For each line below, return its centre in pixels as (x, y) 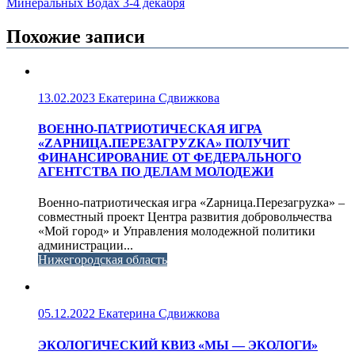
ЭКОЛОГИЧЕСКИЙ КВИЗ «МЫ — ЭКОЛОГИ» (178, 345)
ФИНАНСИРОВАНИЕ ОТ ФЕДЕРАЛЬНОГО (170, 158)
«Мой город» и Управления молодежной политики (177, 231)
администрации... (86, 246)
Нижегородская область (103, 260)
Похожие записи (76, 36)
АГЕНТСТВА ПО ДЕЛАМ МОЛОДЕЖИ (156, 172)
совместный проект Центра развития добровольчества (185, 217)
